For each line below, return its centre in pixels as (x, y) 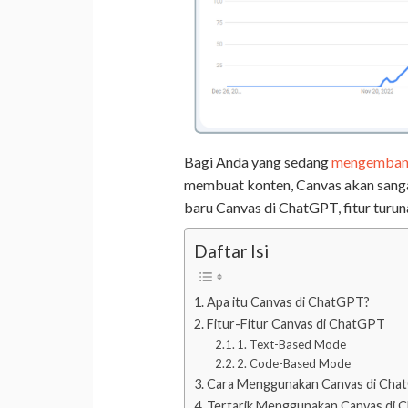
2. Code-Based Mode (294, 364)
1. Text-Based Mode (292, 345)
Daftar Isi (231, 251)
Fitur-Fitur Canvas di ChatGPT (296, 324)
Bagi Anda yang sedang (258, 161)
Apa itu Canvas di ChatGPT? (288, 302)
